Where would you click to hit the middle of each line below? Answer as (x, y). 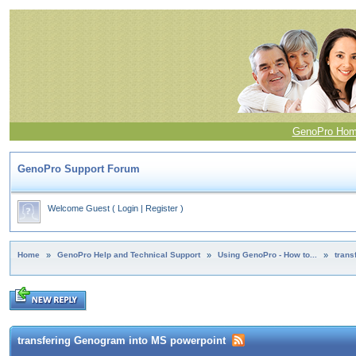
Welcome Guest (79, 208)
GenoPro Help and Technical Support (129, 255)
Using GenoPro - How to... (267, 255)
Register (162, 208)
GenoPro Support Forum (79, 169)
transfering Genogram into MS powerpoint (122, 341)
